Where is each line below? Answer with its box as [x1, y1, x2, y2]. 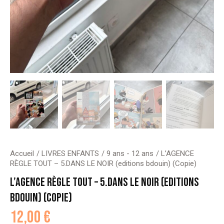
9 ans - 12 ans [106, 149, 153, 158]
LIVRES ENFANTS [41, 149, 99, 158]
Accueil [10, 149, 34, 158]
